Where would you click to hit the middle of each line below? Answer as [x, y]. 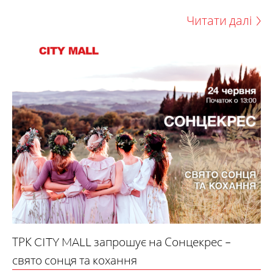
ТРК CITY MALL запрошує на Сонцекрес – [122, 242]
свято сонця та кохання [75, 260]
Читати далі [219, 21]
